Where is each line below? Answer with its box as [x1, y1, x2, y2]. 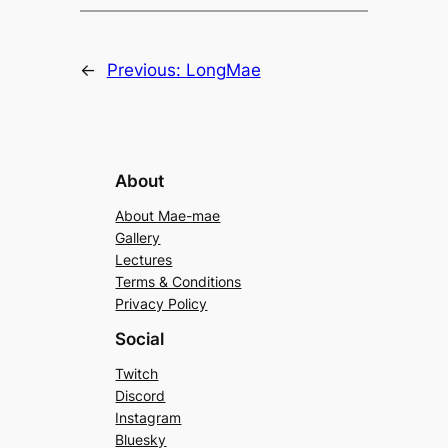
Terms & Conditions [115, 272, 242, 290]
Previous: [106, 59, 186, 80]
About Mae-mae [115, 206, 221, 224]
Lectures [115, 250, 173, 268]
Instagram [115, 408, 182, 426]
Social [115, 328, 165, 349]
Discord [115, 386, 166, 404]
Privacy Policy [115, 294, 208, 312]
